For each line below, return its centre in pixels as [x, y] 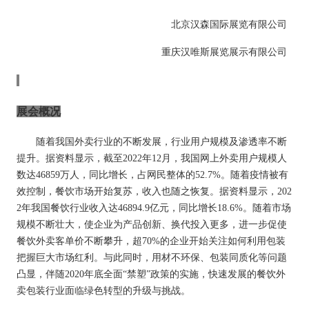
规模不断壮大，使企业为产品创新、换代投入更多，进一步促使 [152, 225]
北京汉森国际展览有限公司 [229, 24]
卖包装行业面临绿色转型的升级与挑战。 [103, 291]
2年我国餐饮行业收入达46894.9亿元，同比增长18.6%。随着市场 [154, 208]
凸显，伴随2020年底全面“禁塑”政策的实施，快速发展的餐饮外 [151, 274]
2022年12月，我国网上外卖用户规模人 [205, 158]
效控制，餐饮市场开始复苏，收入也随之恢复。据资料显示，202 [154, 191]
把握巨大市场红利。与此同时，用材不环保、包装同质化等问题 [152, 258]
